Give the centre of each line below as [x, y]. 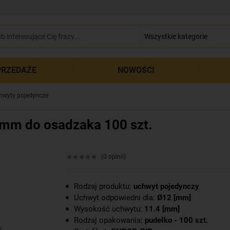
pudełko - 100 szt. [176, 220]
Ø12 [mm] [174, 198]
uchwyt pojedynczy [166, 186]
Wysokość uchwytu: [109, 209]
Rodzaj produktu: [104, 186]
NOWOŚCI [136, 70]
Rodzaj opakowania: [109, 220]
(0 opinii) [113, 157]
